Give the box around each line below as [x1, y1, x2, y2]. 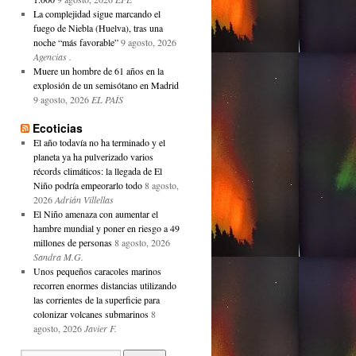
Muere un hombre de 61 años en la [33, 64, 164, 77]
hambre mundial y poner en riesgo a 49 [33, 222, 180, 234]
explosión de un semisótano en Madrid [33, 79, 179, 91]
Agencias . [33, 50, 72, 63]
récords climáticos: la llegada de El [33, 164, 162, 177]
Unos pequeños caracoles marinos [33, 265, 161, 277]
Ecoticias [33, 120, 83, 136]
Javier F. [83, 322, 117, 335]
